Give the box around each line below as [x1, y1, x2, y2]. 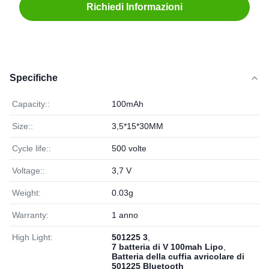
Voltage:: [12, 166, 45, 175]
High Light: [12, 232, 53, 242]
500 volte [112, 144, 147, 153]
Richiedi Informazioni [86, 2, 183, 12]
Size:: [12, 121, 33, 131]
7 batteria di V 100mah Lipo [112, 242, 223, 252]
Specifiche [10, 73, 58, 83]
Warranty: [12, 210, 49, 220]
